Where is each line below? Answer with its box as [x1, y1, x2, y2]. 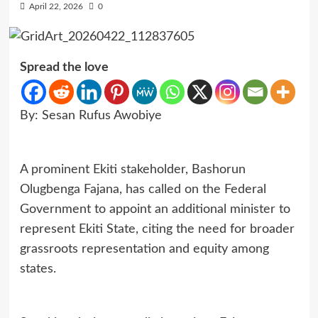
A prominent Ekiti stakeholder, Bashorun [19, 163, 246, 176]
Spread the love [19, 60, 109, 74]
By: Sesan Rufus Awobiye [19, 109, 162, 122]
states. [19, 262, 56, 275]
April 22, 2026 [28, 2, 83, 11]
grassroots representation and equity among [19, 242, 269, 256]
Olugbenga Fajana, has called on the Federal [19, 182, 266, 196]
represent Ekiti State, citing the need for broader [19, 222, 295, 236]
